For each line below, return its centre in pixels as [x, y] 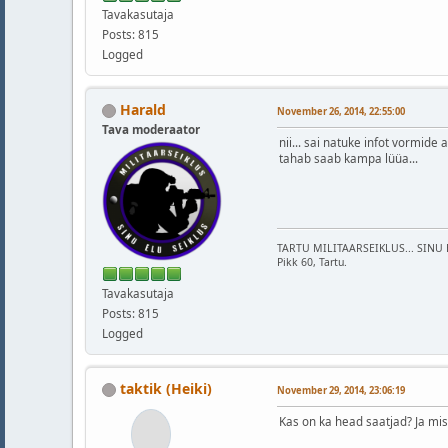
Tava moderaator [151, 129]
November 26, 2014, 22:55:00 [341, 111]
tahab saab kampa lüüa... [348, 158]
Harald [143, 109]
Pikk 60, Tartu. [312, 261]
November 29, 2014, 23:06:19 [341, 390]
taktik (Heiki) [166, 388]
